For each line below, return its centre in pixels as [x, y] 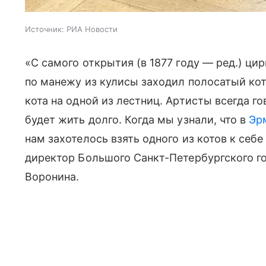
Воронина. [52, 177]
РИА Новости [92, 29]
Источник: [45, 29]
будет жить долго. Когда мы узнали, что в [137, 120]
